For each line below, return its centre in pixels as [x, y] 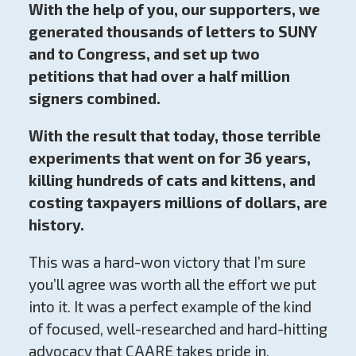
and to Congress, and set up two [144, 53]
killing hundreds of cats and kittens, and [172, 180]
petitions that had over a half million [159, 75]
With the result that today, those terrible [174, 135]
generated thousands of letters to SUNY [172, 31]
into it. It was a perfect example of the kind [170, 306]
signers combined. [94, 98]
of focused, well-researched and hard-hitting [178, 328]
